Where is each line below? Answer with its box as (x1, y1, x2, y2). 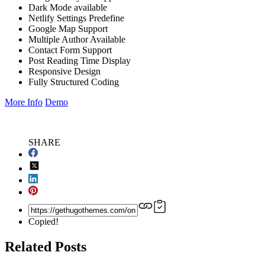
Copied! (28, 216, 59, 227)
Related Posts (5, 239, 86, 254)
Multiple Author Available (28, 34, 125, 45)
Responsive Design (28, 66, 101, 77)
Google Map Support (28, 24, 108, 34)
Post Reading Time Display (28, 56, 131, 66)
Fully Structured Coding (28, 77, 119, 88)
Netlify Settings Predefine (28, 13, 124, 24)
